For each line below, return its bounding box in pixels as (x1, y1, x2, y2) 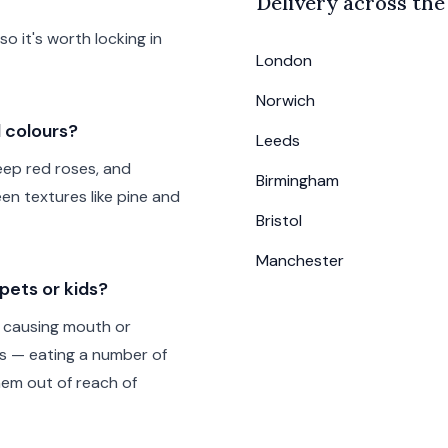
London (256, 50, 312, 71)
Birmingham (256, 170, 339, 191)
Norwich (256, 90, 315, 111)
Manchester (256, 250, 344, 271)
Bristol (256, 210, 302, 231)
